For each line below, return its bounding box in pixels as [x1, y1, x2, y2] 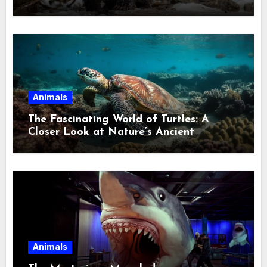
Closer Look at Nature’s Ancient [28, 126, 195, 138]
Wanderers [28, 138, 82, 150]
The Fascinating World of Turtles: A [28, 113, 210, 125]
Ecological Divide [28, 1, 119, 13]
